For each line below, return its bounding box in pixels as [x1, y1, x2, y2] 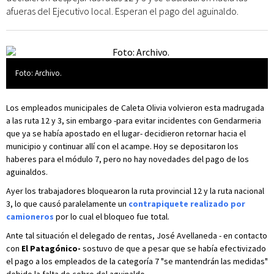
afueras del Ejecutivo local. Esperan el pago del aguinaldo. [6, 5, 239, 17]
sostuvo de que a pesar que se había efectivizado [81, 243, 266, 254]
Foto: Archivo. [15, 68, 64, 78]
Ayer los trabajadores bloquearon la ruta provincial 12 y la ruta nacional [6, 185, 264, 196]
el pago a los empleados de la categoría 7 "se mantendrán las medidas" [6, 256, 268, 267]
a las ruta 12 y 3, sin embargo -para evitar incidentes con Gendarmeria [6, 115, 261, 126]
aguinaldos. [6, 166, 48, 177]
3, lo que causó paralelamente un [6, 198, 128, 209]
